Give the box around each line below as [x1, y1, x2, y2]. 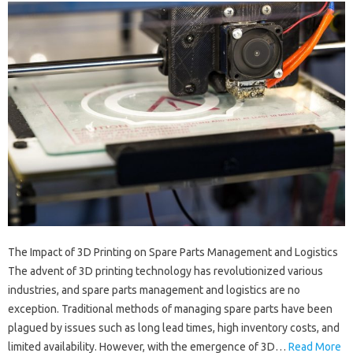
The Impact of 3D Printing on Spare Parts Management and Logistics [8, 246, 338, 259]
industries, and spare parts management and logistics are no [8, 284, 300, 297]
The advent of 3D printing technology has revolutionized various [8, 265, 323, 278]
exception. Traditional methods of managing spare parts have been [8, 303, 333, 316]
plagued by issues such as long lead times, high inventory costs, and [8, 321, 340, 335]
